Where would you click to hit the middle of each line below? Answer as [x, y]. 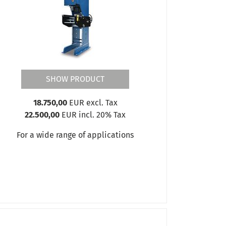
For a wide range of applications [75, 135]
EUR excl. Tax [92, 102]
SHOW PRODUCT [75, 79]
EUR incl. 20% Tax [93, 115]
